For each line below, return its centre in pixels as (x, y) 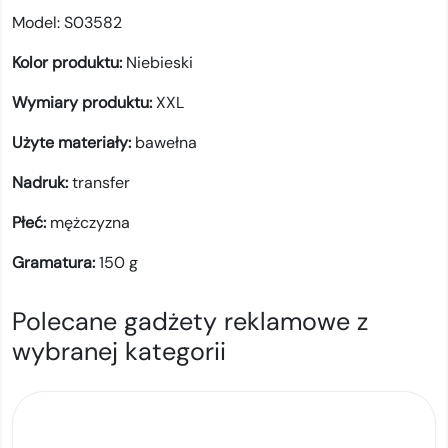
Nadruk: (42, 182)
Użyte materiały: (73, 142)
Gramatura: (55, 262)
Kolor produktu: (69, 62)
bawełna (166, 142)
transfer (101, 182)
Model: (38, 22)
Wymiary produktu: (84, 102)
